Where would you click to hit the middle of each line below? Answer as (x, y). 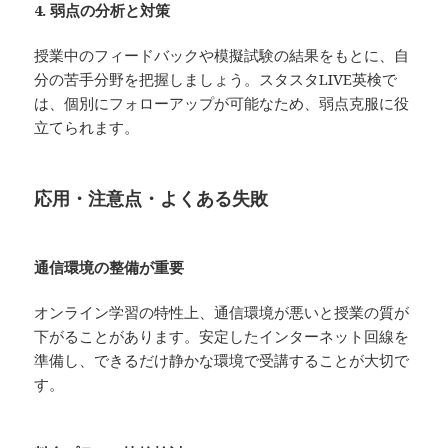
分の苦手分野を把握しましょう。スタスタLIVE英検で (216, 79)
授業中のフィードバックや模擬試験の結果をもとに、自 (222, 55)
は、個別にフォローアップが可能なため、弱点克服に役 (222, 103)
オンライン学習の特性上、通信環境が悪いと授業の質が (222, 312)
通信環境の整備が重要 (109, 267)
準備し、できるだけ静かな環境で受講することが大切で (222, 360)
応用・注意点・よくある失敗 (151, 198)
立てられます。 (87, 127)
